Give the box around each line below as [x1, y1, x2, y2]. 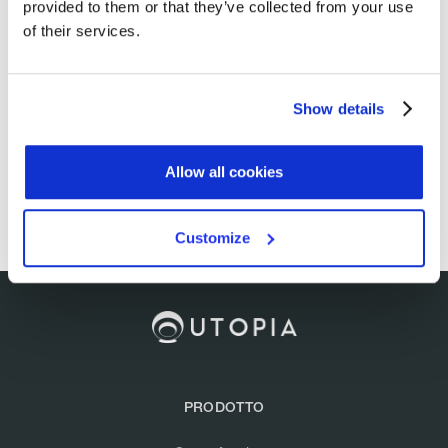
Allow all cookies [165, 163, 283, 181]
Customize [175, 228, 251, 246]
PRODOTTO [183, 399, 265, 416]
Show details [293, 99, 385, 117]
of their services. [23, 22, 140, 40]
